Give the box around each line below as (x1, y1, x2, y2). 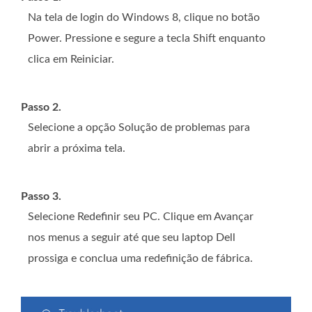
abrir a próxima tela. (28, 142, 125, 154)
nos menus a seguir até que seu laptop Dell (28, 231, 235, 243)
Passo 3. (21, 190, 61, 202)
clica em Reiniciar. (28, 53, 114, 65)
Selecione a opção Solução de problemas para (28, 121, 250, 133)
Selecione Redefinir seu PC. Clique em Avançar (28, 210, 253, 222)
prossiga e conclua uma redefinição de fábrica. (28, 252, 253, 264)
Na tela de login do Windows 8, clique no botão (28, 11, 260, 23)
